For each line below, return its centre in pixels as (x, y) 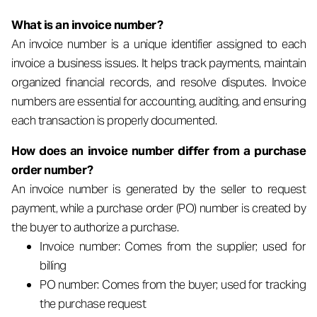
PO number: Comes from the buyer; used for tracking (173, 284)
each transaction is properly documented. (114, 120)
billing (53, 265)
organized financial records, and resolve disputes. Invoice (158, 82)
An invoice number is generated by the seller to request (158, 189)
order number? (52, 170)
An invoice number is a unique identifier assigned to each (158, 44)
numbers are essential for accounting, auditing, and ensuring (158, 101)
